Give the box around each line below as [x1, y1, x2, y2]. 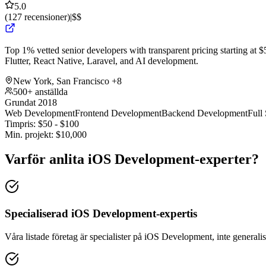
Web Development [5, 107, 75, 118]
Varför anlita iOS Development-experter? [5, 151, 259, 167]
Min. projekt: [5, 129, 53, 140]
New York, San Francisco [13, 75, 109, 86]
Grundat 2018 [5, 97, 57, 107]
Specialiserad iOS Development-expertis [5, 207, 197, 220]
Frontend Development [75, 107, 161, 118]
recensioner [24, 11, 67, 22]
